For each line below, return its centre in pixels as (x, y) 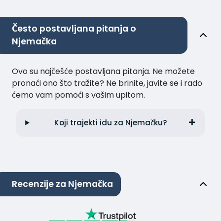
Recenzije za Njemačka (62, 184)
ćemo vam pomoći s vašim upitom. (78, 95)
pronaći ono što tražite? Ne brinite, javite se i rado (107, 83)
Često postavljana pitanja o (74, 28)
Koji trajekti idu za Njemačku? (110, 122)
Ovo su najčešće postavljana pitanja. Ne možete (103, 71)
